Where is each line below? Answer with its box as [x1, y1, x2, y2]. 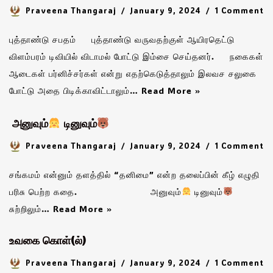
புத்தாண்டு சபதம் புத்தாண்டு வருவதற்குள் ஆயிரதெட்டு [9, 33, 235, 45]
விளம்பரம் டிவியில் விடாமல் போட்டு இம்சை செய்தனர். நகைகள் [9, 50, 263, 62]
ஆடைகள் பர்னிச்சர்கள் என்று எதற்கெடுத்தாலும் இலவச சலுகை [9, 67, 257, 79]
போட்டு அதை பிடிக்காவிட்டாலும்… [9, 84, 141, 96]
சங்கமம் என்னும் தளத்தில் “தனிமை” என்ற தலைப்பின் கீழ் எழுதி [9, 169, 260, 181]
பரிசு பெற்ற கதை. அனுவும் [9, 186, 182, 198]
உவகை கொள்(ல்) [9, 235, 86, 248]
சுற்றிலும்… [9, 203, 53, 215]
